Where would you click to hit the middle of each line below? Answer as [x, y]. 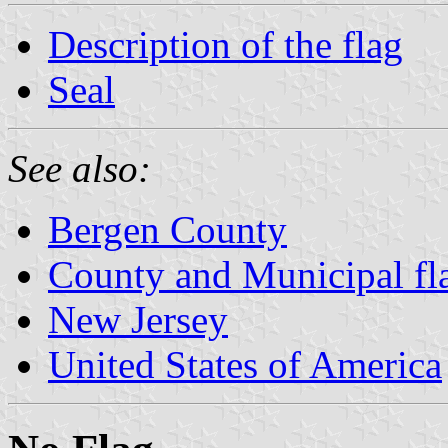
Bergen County [167, 229]
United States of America [245, 364]
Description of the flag [225, 44]
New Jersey [138, 319]
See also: [79, 168]
